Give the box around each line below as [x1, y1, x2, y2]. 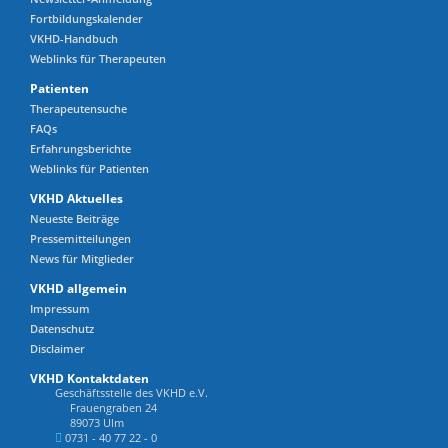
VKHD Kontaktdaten [30, 370, 149, 388]
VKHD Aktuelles [30, 190, 123, 208]
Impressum [30, 301, 90, 317]
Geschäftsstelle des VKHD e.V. [55, 385, 208, 401]
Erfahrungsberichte [30, 141, 131, 157]
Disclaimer [30, 341, 85, 357]
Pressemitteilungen [30, 231, 131, 247]
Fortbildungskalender [30, 11, 143, 27]
